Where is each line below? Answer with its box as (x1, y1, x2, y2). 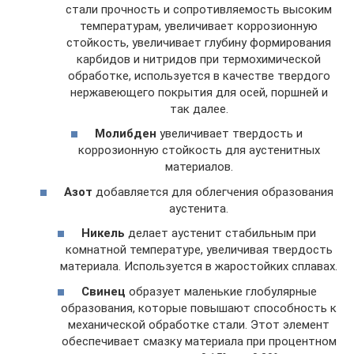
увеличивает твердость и (156, 126, 303, 141)
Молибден (95, 126, 156, 141)
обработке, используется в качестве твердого (67, 68, 330, 83)
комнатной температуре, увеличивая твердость (65, 243, 333, 257)
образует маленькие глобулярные (125, 284, 317, 299)
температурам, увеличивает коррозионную (80, 18, 318, 33)
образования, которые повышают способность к (61, 300, 337, 315)
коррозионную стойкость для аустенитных (77, 143, 320, 157)
